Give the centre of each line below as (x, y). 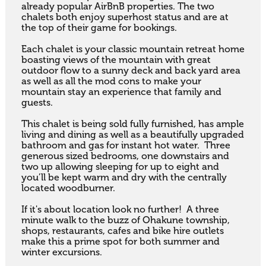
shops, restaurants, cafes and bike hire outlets (122, 231)
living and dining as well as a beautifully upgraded (132, 134)
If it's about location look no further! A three (120, 209)
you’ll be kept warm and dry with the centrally (124, 177)
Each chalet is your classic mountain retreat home (133, 49)
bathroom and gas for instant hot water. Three (126, 145)
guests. (37, 102)
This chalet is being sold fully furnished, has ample (132, 124)
